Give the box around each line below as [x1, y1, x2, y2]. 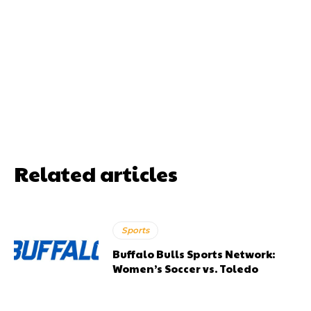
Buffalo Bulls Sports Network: [112, 246, 276, 261]
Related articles [14, 158, 178, 187]
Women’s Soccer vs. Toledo [112, 260, 259, 276]
